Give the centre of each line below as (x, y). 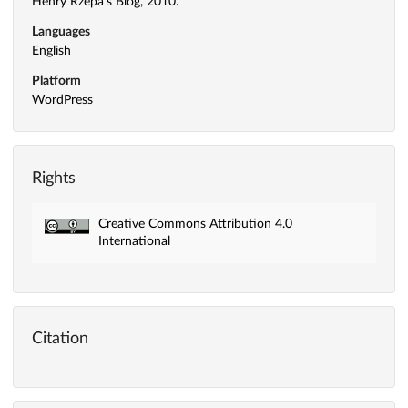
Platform (56, 81)
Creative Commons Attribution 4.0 (195, 224)
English (51, 51)
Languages (61, 31)
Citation (60, 339)
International (134, 242)
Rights (54, 178)
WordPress (62, 100)
